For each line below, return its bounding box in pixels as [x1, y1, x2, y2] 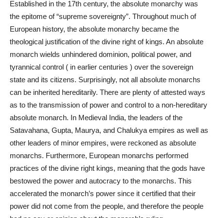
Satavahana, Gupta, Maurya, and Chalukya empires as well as [10, 126, 208, 134]
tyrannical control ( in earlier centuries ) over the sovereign [10, 62, 193, 71]
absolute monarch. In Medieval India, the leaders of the [10, 113, 182, 122]
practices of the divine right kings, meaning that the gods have [10, 163, 205, 172]
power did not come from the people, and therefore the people [10, 201, 203, 210]
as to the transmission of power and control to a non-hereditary [10, 100, 207, 109]
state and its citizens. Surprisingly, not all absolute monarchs [10, 75, 200, 84]
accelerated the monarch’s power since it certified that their [10, 189, 196, 198]
